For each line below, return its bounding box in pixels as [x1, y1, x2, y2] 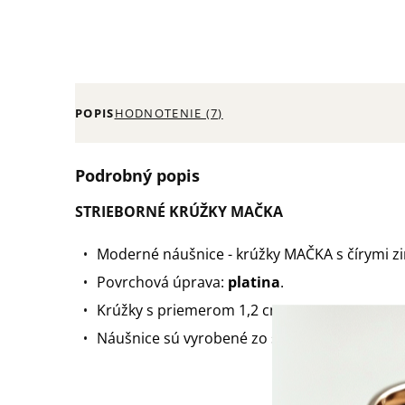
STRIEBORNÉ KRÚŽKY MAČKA [75, 201, 283, 221]
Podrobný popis [75, 164, 200, 186]
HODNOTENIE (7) [114, 104, 223, 121]
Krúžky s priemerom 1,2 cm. [97, 299, 287, 320]
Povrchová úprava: [97, 271, 228, 292]
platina [228, 271, 280, 292]
